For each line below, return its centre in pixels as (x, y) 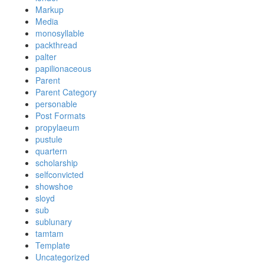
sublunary (54, 222)
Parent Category (66, 92)
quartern (51, 151)
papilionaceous (63, 68)
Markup (49, 9)
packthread (56, 45)
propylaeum (57, 127)
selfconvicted (60, 174)
